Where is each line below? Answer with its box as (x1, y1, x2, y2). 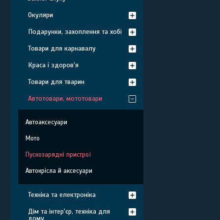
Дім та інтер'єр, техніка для (28, 207, 110, 216)
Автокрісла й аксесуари (26, 167, 92, 175)
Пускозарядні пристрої (26, 151, 91, 159)
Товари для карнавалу (28, 44, 96, 53)
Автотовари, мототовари (28, 94, 102, 103)
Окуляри (28, 11, 53, 19)
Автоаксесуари (26, 118, 67, 126)
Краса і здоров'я (28, 61, 79, 69)
